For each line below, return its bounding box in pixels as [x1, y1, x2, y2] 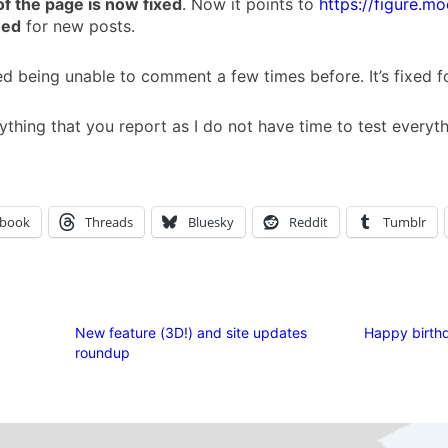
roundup [75, 343, 131, 361]
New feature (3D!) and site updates [75, 323, 308, 341]
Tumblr [383, 212, 426, 231]
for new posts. [21, 15, 135, 36]
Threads [85, 212, 133, 231]
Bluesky [188, 212, 234, 231]
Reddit [289, 212, 328, 231]
